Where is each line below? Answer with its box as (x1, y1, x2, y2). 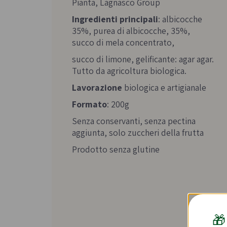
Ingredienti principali (72, 13, 158, 25)
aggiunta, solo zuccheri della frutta (72, 127, 204, 139)
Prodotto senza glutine (72, 143, 160, 156)
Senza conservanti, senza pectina (72, 115, 196, 127)
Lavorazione (72, 82, 122, 94)
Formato (72, 98, 107, 110)
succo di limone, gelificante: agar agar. (72, 53, 214, 65)
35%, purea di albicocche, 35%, (72, 25, 190, 37)
